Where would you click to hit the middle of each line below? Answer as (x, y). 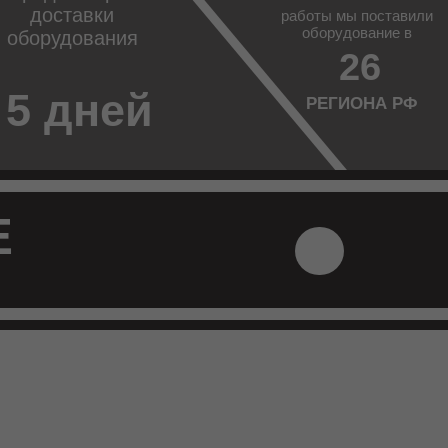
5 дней (79, 110)
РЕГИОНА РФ (362, 103)
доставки (72, 15)
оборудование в (357, 32)
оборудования (72, 38)
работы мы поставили (357, 15)
